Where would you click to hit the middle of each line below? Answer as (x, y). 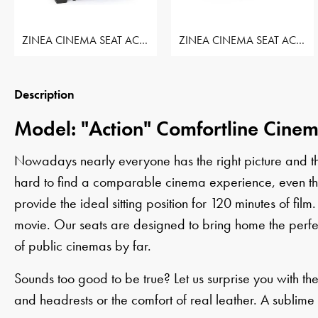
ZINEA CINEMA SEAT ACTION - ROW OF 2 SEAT (300, 40)
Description (44, 94)
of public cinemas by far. (83, 246)
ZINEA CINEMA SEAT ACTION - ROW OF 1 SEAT (143, 40)
